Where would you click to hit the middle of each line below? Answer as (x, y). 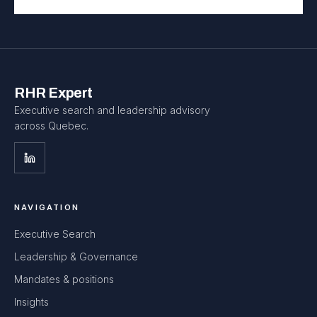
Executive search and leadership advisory (112, 110)
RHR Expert (53, 93)
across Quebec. (51, 126)
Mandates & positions (64, 279)
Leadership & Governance (76, 257)
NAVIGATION (47, 207)
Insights (31, 302)
